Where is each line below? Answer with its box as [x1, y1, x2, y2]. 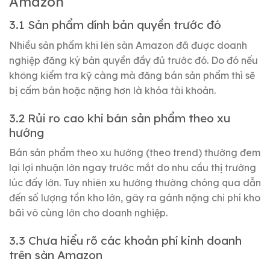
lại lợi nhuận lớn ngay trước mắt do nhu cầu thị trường [9, 162, 256, 174]
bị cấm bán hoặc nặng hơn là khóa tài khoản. [9, 84, 216, 96]
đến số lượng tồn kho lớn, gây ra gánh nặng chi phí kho [9, 192, 260, 204]
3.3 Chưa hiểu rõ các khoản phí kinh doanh [9, 233, 242, 248]
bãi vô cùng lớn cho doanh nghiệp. [9, 207, 168, 219]
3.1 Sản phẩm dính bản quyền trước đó [9, 17, 221, 33]
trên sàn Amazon [9, 247, 102, 262]
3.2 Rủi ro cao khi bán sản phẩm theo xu [9, 110, 230, 125]
